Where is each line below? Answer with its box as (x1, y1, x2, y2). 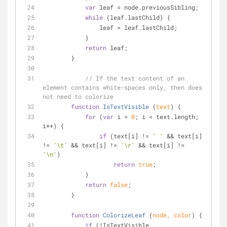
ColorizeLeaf (103, 211, 145, 219)
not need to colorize (43, 92, 113, 100)
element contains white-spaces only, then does (43, 83, 202, 91)
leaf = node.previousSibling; (96, 3, 199, 11)
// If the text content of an (85, 74, 184, 82)
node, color (153, 211, 192, 219)
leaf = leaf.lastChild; (99, 23, 177, 31)
